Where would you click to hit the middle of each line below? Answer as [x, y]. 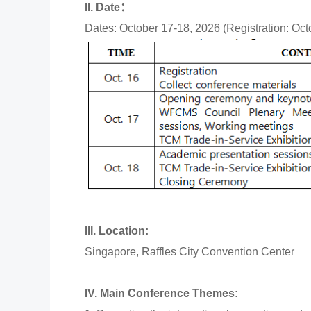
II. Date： [108, 8]
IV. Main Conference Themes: [161, 294]
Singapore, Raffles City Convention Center [190, 252]
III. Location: [118, 231]
